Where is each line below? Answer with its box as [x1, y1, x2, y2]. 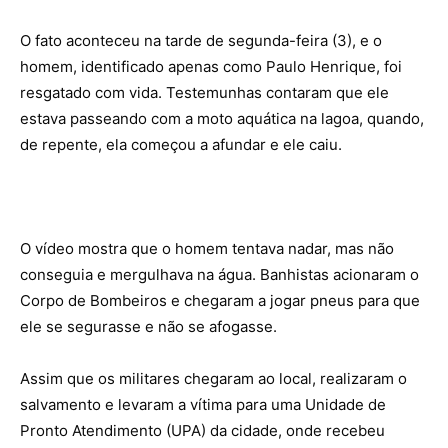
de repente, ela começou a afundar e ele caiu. [20, 135, 342, 154]
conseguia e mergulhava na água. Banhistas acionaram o [20, 265, 419, 284]
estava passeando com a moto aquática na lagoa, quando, [20, 109, 424, 128]
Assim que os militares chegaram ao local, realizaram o [20, 369, 407, 388]
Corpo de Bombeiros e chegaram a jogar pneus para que [20, 291, 420, 310]
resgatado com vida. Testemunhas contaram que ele [20, 83, 389, 102]
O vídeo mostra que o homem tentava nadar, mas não [20, 239, 394, 258]
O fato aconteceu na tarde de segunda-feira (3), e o [20, 31, 382, 50]
